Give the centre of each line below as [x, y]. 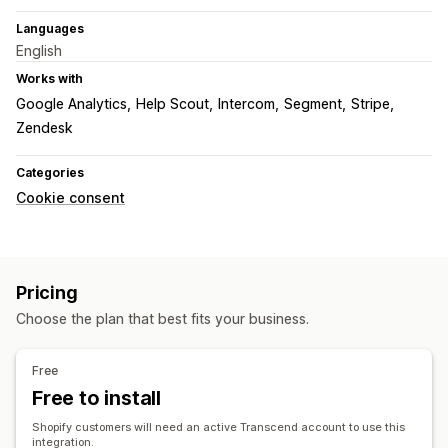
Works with [49, 79]
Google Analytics [71, 104]
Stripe [370, 104]
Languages [50, 29]
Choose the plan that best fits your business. [162, 319]
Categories [50, 173]
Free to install [96, 398]
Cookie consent [70, 198]
